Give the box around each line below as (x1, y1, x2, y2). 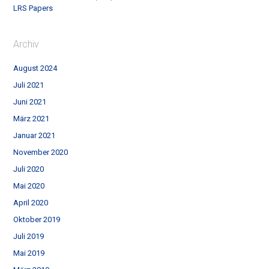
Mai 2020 (13, 181, 45, 190)
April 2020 (13, 198, 49, 207)
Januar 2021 (13, 130, 56, 140)
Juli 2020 (13, 164, 44, 174)
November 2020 (13, 147, 68, 157)
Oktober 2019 (13, 214, 61, 224)
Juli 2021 (13, 80, 44, 89)
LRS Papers (13, 3, 53, 13)
